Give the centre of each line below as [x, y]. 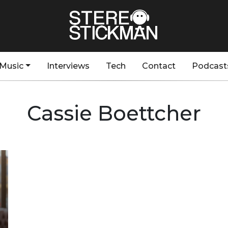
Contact [159, 66]
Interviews [68, 66]
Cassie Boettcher [114, 113]
